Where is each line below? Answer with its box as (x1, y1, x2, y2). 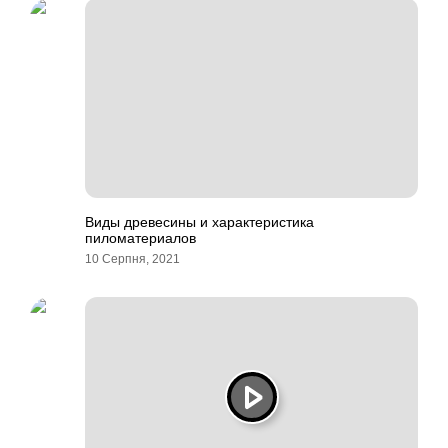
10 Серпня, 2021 (85, 252, 180, 266)
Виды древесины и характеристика (85, 214, 314, 230)
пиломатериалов (85, 230, 196, 246)
